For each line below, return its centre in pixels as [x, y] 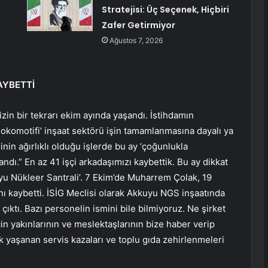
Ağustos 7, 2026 [136, 41]
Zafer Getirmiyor [138, 25]
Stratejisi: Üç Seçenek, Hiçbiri [165, 10]
